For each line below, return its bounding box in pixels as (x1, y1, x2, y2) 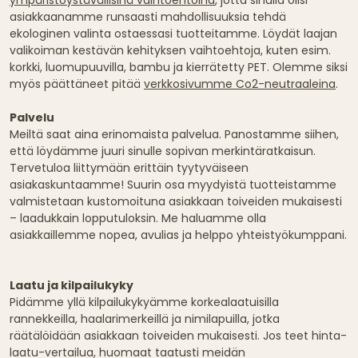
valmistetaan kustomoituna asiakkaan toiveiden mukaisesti (10, 193, 342, 210)
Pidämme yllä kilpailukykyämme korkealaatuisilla (10, 294, 279, 311)
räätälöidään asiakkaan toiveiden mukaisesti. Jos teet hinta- (10, 328, 347, 344)
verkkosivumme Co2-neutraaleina (144, 76, 336, 93)
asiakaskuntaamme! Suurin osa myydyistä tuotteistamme (10, 177, 336, 193)
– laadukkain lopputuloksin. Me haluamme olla (10, 210, 266, 227)
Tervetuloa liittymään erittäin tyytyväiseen (10, 160, 249, 177)
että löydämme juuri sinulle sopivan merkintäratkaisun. (10, 143, 316, 160)
